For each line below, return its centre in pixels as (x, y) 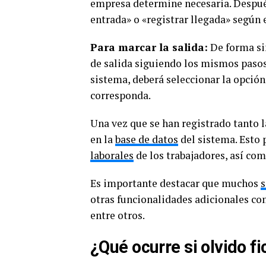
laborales (112, 155)
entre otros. (118, 215)
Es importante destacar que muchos (175, 183)
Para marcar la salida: (149, 47)
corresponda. (121, 95)
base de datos (147, 139)
